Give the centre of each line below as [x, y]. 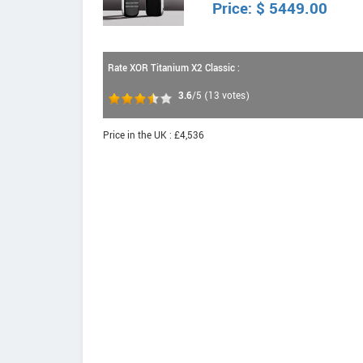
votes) [235, 96]
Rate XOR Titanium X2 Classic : [174, 68]
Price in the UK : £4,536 [154, 136]
